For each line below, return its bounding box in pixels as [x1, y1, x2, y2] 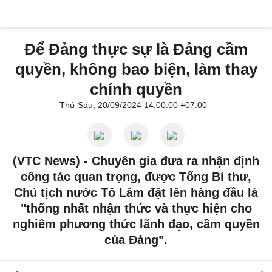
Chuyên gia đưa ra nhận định [92, 154, 259, 168]
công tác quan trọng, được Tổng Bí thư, [21, 170, 251, 183]
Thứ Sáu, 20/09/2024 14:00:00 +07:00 [59, 100, 207, 110]
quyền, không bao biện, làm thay [15, 60, 257, 78]
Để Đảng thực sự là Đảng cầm [24, 40, 248, 58]
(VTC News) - [13, 154, 92, 168]
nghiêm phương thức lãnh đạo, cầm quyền [12, 217, 260, 231]
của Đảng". [104, 233, 168, 246]
